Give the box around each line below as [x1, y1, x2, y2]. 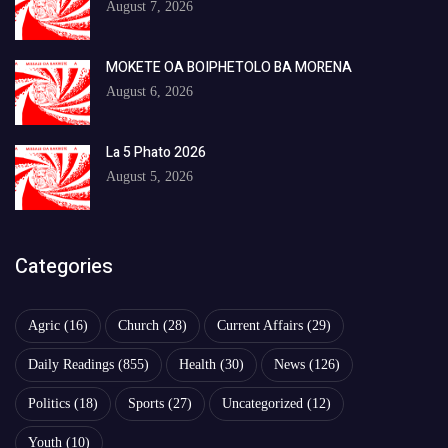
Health [179, 357, 216, 373]
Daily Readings [28, 357, 114, 373]
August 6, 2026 [106, 84, 193, 100]
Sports [128, 396, 164, 412]
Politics [28, 396, 70, 412]
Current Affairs [217, 318, 303, 334]
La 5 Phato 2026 [106, 142, 206, 164]
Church [118, 318, 159, 334]
